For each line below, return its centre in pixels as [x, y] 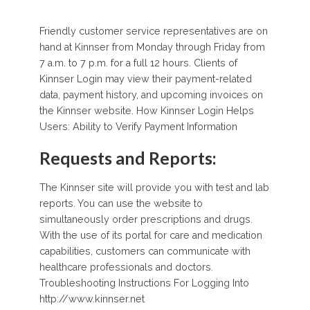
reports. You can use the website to [121, 203]
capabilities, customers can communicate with [145, 251]
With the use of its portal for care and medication [151, 235]
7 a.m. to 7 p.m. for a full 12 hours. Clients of [138, 63]
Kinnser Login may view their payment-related [145, 79]
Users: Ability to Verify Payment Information [138, 126]
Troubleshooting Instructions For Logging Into [144, 283]
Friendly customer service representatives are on [153, 31]
